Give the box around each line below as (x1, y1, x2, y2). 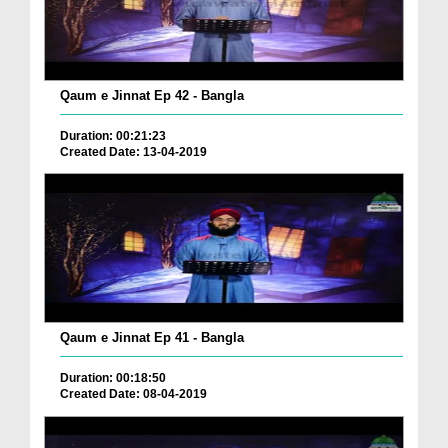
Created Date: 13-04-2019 (60, 144, 207, 159)
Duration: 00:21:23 (60, 128, 166, 143)
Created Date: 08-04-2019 (60, 387, 207, 402)
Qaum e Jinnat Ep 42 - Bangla (60, 87, 244, 103)
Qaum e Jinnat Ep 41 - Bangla (60, 330, 244, 346)
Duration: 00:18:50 (60, 371, 166, 386)
